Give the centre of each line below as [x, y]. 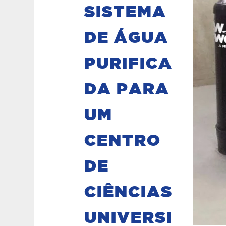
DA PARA [127, 89]
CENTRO [123, 141]
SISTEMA [126, 12]
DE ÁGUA [127, 38]
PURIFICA [129, 64]
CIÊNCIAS [129, 192]
